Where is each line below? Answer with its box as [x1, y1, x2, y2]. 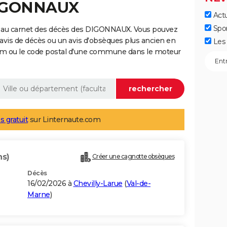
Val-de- [126, 179, 150, 188]
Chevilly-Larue [73, 179, 123, 188]
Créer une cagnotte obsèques [92, 153, 174, 161]
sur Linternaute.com [28, 115, 100, 125]
